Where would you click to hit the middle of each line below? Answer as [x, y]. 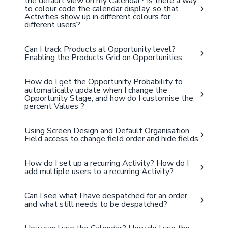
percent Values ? [54, 106]
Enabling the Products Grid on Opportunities [103, 58]
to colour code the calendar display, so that [102, 9]
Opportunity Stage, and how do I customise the [109, 98]
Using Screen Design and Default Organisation [107, 131]
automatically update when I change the [96, 90]
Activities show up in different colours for [97, 17]
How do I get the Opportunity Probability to [104, 82]
